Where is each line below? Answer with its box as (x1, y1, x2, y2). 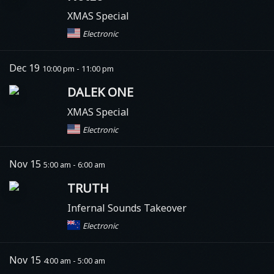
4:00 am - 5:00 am (43, 254, 105, 266)
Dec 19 (9, 61, 42, 75)
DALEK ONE (67, 83, 133, 100)
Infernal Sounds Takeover (67, 201, 187, 215)
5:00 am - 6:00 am (43, 158, 105, 170)
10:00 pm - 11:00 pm (42, 62, 114, 74)
